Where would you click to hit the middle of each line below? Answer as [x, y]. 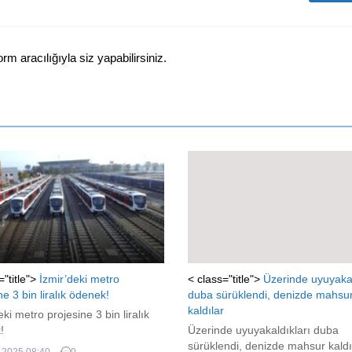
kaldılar [205, 311]
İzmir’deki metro [79, 279]
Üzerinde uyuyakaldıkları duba [263, 330]
